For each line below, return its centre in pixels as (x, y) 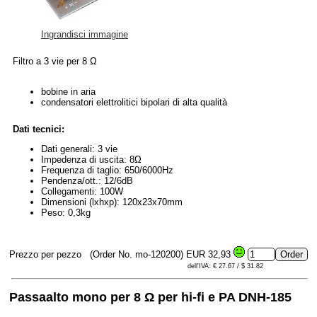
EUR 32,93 (210, 255)
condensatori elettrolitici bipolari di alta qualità (134, 103)
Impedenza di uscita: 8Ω (91, 160)
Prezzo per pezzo (47, 255)
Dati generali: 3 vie (79, 149)
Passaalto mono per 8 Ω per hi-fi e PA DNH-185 (150, 298)
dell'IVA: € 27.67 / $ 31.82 (225, 266)
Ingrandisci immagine (85, 35)
